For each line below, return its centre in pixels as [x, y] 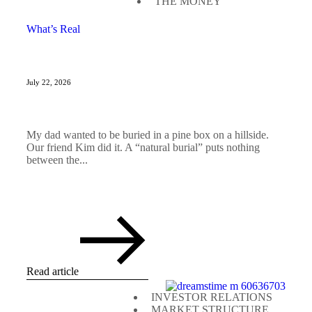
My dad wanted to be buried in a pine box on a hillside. [148, 135]
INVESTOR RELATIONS [212, 297]
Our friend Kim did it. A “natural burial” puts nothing [143, 148]
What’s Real [53, 29]
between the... [57, 160]
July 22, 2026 [49, 83]
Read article [53, 272]
